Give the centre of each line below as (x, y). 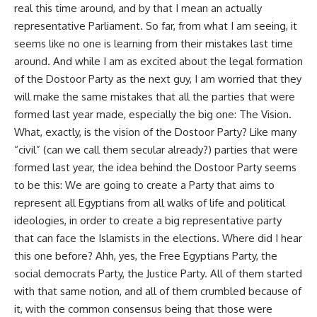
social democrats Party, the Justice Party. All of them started (158, 273)
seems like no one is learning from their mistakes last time (154, 43)
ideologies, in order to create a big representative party (148, 220)
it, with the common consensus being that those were (143, 309)
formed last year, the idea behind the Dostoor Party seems (155, 167)
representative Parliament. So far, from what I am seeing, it (156, 25)
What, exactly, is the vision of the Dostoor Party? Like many (155, 132)
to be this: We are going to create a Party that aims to (144, 185)
